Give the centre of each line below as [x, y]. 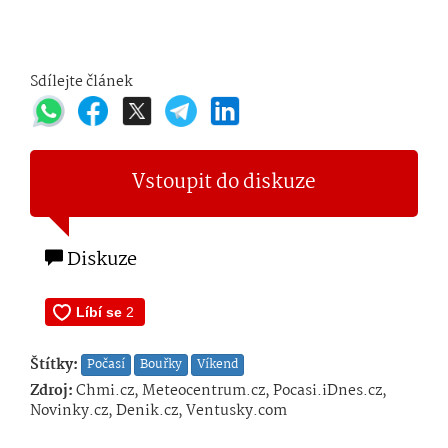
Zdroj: [51, 390]
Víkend [217, 364]
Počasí [106, 364]
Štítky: [54, 364]
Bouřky [161, 364]
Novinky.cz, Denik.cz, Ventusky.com [158, 410]
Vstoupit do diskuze [224, 182]
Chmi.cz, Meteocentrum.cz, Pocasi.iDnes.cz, [230, 390]
